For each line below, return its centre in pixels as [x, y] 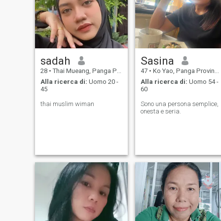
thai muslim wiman [67, 104]
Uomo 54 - [203, 82]
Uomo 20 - [103, 82]
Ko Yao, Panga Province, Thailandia [183, 71]
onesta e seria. [161, 111]
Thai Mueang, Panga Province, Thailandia [84, 71]
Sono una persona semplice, [179, 104]
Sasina [157, 60]
